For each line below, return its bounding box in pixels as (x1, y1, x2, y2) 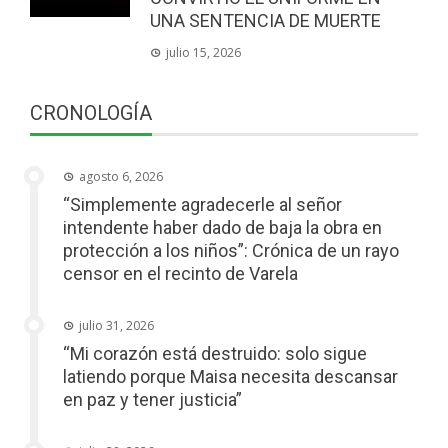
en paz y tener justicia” (63, 388, 242, 410)
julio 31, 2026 (79, 316, 154, 334)
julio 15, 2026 (166, 43, 241, 61)
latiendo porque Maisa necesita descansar (63, 365, 398, 387)
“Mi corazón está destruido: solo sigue (63, 342, 367, 364)
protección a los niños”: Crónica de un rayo (63, 239, 399, 261)
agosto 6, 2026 (79, 167, 163, 185)
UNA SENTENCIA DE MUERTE (150, 9, 381, 31)
